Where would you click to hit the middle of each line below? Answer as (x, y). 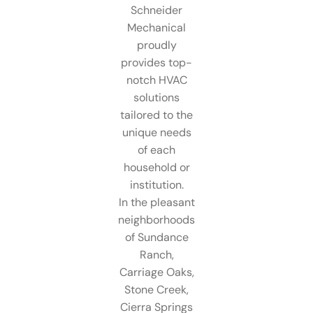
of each (156, 150)
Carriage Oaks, (156, 272)
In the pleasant (156, 202)
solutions (156, 97)
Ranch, (156, 254)
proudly (156, 45)
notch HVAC (156, 80)
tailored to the (156, 115)
